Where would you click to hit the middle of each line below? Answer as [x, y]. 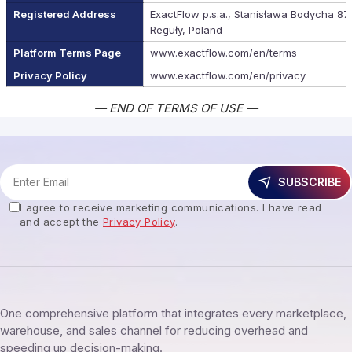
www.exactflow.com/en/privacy [228, 75]
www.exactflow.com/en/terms [224, 53]
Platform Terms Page [67, 53]
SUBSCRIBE [310, 181]
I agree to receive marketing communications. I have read [171, 207]
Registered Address [65, 14]
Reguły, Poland [186, 30]
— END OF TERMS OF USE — [176, 108]
